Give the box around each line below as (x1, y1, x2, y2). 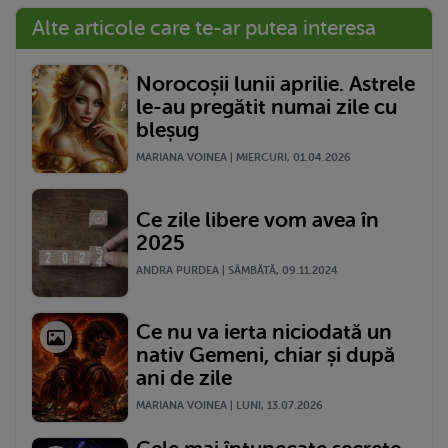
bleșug (136, 118, 199, 143)
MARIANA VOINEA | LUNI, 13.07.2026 (136, 399, 323, 413)
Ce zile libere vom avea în (136, 207, 379, 232)
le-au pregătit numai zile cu (136, 95, 397, 120)
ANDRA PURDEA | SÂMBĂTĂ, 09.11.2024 (136, 263, 338, 277)
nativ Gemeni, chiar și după (136, 343, 395, 368)
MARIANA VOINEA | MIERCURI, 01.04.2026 (136, 151, 351, 165)
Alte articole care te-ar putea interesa (32, 16, 376, 41)
